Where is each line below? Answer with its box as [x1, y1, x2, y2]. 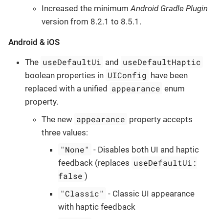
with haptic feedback [58, 201, 135, 212]
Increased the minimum [42, 3, 131, 14]
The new [42, 114, 74, 124]
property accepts [127, 114, 193, 124]
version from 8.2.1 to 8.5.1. [42, 17, 141, 27]
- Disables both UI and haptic [91, 145, 199, 155]
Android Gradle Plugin [131, 3, 208, 14]
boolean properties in [25, 70, 106, 81]
